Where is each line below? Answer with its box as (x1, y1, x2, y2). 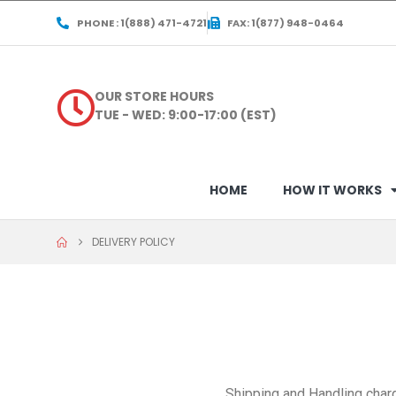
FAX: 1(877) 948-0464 (227, 15, 344, 30)
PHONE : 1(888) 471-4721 (76, 15, 207, 30)
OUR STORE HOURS (95, 87, 215, 105)
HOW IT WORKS (283, 180, 382, 199)
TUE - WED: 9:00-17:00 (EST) (95, 105, 278, 124)
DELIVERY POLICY (92, 233, 175, 249)
